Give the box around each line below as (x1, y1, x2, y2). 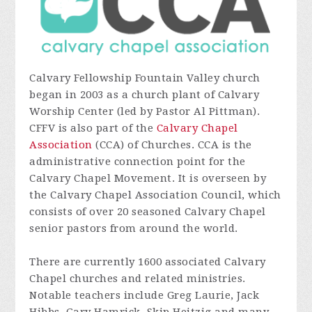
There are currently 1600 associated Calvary (29, 256, 266, 269)
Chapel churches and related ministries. (29, 272, 246, 286)
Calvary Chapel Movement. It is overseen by (29, 172, 267, 185)
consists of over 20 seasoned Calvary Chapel (29, 205, 266, 219)
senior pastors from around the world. (29, 222, 238, 235)
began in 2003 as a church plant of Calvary (29, 88, 260, 102)
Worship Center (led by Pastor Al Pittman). (29, 105, 260, 118)
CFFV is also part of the (29, 122, 157, 135)
